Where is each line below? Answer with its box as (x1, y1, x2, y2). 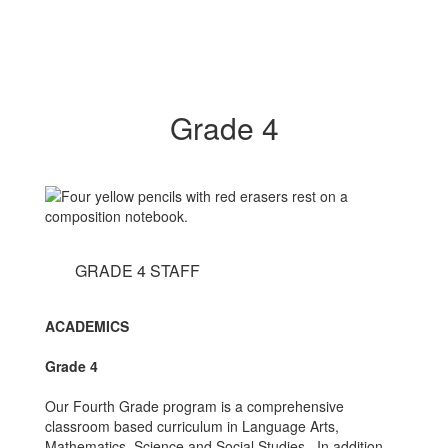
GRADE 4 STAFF (75, 259, 200, 282)
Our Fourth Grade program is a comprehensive (45, 396, 344, 416)
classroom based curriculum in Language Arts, (45, 416, 339, 436)
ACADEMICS (45, 316, 129, 336)
